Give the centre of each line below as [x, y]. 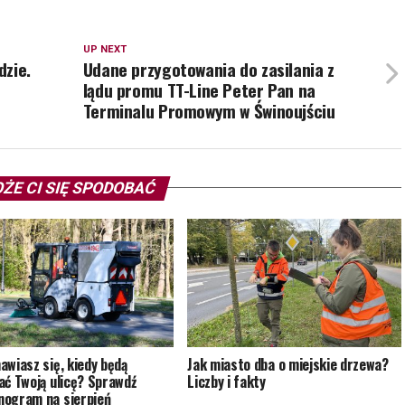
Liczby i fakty [226, 381]
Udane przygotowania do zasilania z [208, 69]
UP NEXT [104, 49]
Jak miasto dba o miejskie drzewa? [288, 364]
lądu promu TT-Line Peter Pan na [199, 89]
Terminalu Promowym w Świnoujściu [211, 110]
